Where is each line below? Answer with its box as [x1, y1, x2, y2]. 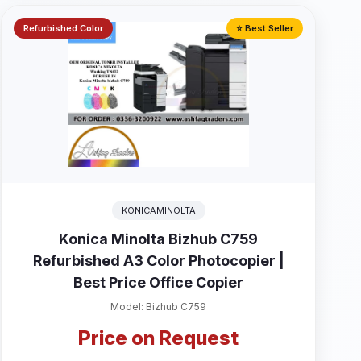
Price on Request [78, 326, 239, 350]
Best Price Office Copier [73, 274, 244, 291]
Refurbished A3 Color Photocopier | [32, 252, 284, 269]
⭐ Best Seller [235, 23, 293, 34]
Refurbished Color [23, 23, 104, 34]
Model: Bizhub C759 [110, 301, 207, 313]
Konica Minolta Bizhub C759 [59, 230, 259, 247]
